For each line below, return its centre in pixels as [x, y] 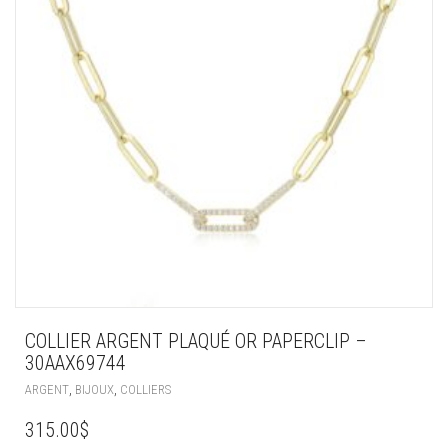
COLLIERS [145, 389]
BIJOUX [94, 389]
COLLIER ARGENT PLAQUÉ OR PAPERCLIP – [196, 340]
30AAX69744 [75, 362]
